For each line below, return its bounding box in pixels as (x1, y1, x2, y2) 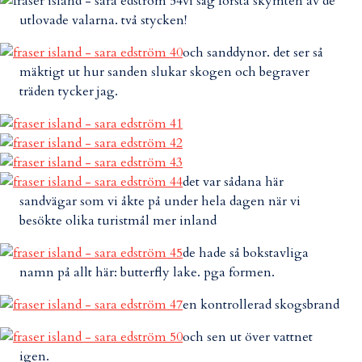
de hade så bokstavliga (183, 244, 309, 262)
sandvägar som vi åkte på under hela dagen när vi (19, 192, 301, 210)
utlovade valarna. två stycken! (19, 11, 187, 29)
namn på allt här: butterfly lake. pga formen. (19, 263, 275, 281)
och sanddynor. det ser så (183, 44, 323, 61)
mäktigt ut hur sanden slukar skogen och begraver (19, 63, 309, 81)
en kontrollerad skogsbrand (183, 296, 339, 314)
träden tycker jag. (19, 82, 118, 100)
